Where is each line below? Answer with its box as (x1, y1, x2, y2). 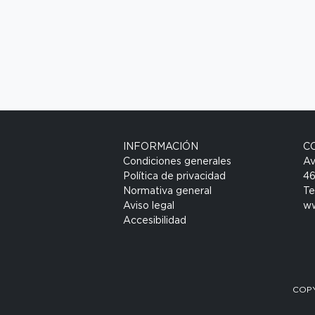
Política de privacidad (123, 171, 226, 181)
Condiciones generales (123, 156, 232, 167)
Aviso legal (123, 200, 175, 211)
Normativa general (123, 186, 212, 196)
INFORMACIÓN (123, 141, 199, 152)
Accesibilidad (123, 215, 187, 226)
